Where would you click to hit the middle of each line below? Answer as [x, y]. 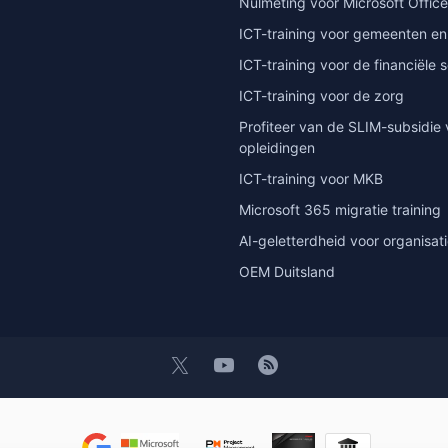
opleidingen [277, 147]
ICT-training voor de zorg [321, 95]
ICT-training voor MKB [311, 178]
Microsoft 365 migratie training [340, 209]
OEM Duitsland [287, 271]
